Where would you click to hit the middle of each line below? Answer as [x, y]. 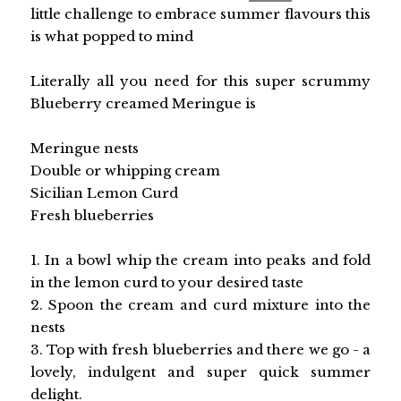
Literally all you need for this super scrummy [200, 81]
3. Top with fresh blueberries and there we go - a [200, 349]
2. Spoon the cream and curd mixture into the [200, 304]
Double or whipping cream [125, 170]
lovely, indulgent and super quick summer [200, 371]
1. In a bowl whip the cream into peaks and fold [200, 260]
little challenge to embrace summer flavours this [200, 13]
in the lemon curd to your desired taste [166, 282]
